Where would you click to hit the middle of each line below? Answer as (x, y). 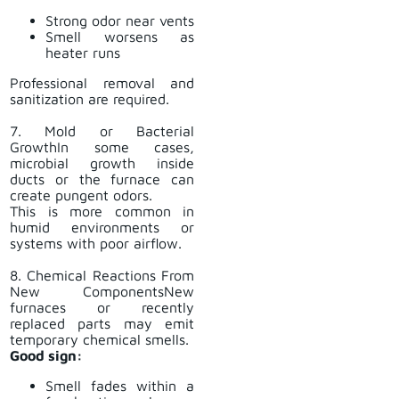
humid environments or (102, 228)
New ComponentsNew (102, 292)
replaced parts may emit (102, 324)
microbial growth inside (102, 163)
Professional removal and (102, 83)
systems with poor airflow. (96, 244)
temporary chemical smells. (99, 340)
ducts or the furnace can (102, 179)
